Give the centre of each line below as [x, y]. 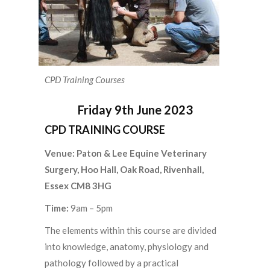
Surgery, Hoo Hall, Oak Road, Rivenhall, [124, 169]
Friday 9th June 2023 [135, 110]
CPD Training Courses [85, 80]
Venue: [61, 153]
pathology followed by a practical [111, 263]
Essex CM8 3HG [78, 186]
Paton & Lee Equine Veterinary [142, 153]
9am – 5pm [92, 208]
